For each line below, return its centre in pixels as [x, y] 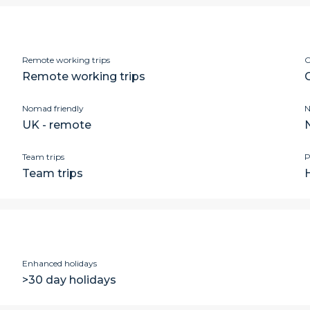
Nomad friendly [53, 108]
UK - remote [57, 125]
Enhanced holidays [60, 263]
